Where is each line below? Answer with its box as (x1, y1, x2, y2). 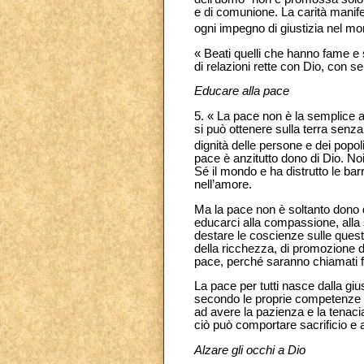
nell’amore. (194, 178, 252, 192)
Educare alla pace (194, 84, 289, 98)
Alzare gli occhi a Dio (194, 343, 305, 357)
